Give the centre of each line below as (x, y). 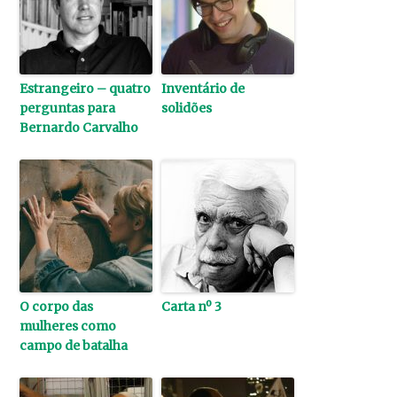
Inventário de (203, 89)
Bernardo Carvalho (79, 128)
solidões (187, 109)
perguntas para (68, 109)
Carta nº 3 (192, 307)
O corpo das (57, 307)
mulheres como (68, 327)
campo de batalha (74, 346)
